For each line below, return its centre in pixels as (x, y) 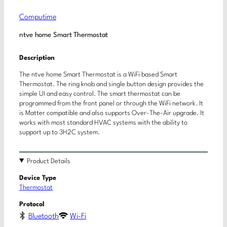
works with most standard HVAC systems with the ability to (103, 123)
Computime (38, 17)
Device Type (38, 178)
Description (37, 58)
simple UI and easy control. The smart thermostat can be (100, 94)
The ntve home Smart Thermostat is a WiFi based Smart (98, 74)
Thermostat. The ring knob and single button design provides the (111, 84)
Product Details (49, 161)
